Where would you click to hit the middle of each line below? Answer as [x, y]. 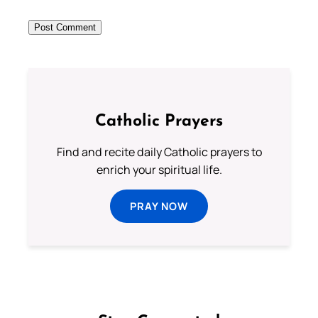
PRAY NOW [159, 206]
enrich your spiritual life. [159, 170]
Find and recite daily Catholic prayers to [159, 152]
